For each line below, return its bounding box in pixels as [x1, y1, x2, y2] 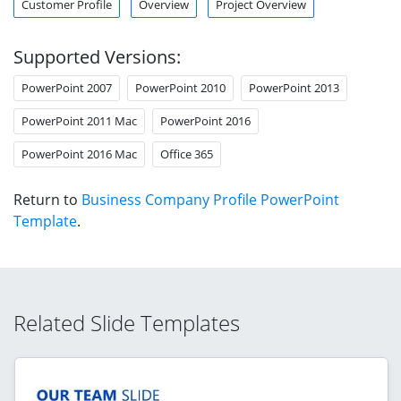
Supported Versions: [13, 44, 181, 69]
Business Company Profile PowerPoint [81, 189, 339, 209]
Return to [13, 189, 81, 209]
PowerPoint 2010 [135, 79, 226, 96]
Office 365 [160, 145, 213, 162]
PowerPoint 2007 [21, 79, 112, 96]
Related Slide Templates [13, 307, 240, 337]
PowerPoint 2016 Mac [21, 145, 137, 162]
